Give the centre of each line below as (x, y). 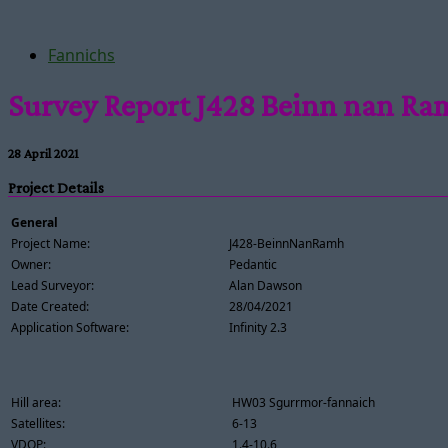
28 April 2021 (43, 152)
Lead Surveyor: (52, 285)
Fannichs (81, 55)
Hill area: (36, 402)
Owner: (31, 264)
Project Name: (50, 243)
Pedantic (253, 264)
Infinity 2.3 (258, 327)
